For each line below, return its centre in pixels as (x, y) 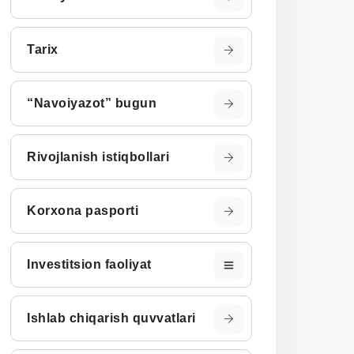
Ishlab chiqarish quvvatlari (111, 318)
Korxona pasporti (83, 211)
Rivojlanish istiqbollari (98, 157)
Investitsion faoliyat (89, 264)
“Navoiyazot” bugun (92, 103)
